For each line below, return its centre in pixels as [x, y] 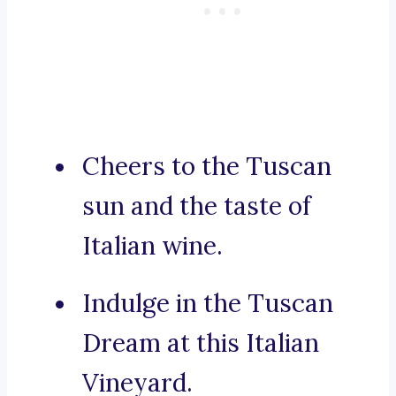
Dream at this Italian [201, 343]
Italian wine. [152, 246]
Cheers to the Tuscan [207, 167]
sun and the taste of [197, 206]
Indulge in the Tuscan [208, 304]
